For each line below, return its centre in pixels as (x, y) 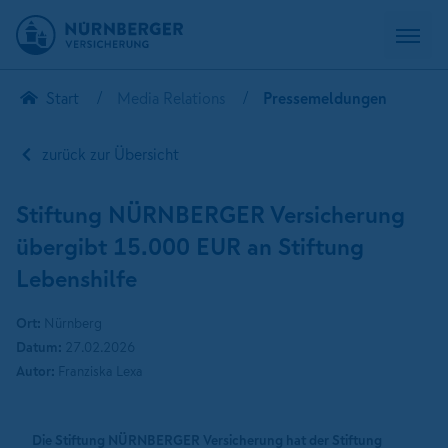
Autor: (35, 371)
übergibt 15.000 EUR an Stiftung (190, 246)
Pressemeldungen (324, 98)
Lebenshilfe (76, 278)
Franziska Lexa (99, 371)
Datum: (39, 347)
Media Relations (170, 98)
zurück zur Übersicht (109, 154)
